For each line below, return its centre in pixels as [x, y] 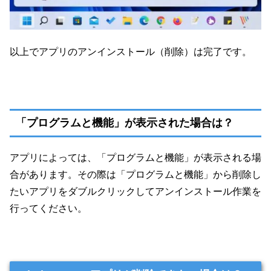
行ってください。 [48, 208]
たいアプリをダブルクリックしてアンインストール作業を [135, 191]
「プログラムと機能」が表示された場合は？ [125, 122]
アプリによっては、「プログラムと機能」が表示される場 [135, 157]
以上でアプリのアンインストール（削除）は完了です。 [131, 51]
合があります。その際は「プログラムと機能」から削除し [135, 174]
